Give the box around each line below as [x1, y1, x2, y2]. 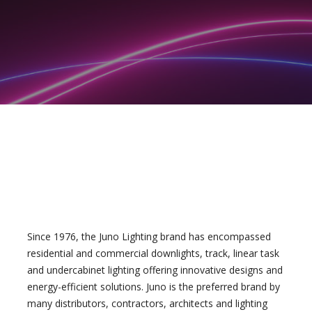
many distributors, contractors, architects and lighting [27, 297, 268, 310]
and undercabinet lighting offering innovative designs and [27, 263, 283, 276]
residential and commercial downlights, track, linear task [27, 247, 280, 260]
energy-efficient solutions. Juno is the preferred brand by [27, 280, 281, 293]
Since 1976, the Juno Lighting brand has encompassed [27, 230, 272, 243]
